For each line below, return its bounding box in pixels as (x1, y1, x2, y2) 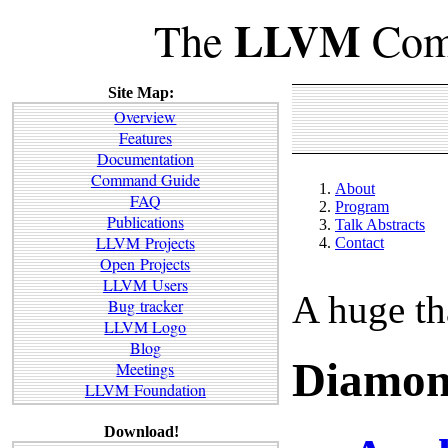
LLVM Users (102, 274, 188, 296)
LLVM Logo (104, 316, 187, 338)
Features (118, 127, 172, 149)
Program (335, 197, 389, 215)
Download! (103, 422, 179, 440)
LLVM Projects (95, 232, 195, 254)
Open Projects (100, 253, 191, 275)
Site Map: (108, 84, 174, 101)
